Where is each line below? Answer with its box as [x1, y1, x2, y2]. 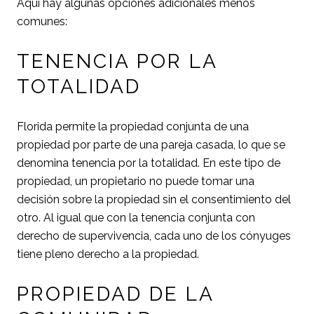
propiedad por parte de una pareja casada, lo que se [17, 138, 285, 152]
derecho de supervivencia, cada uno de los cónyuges [17, 229, 291, 243]
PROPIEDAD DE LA [17, 282, 214, 306]
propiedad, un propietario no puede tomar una [17, 175, 254, 189]
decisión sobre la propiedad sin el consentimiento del [17, 193, 291, 207]
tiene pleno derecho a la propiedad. [17, 247, 199, 261]
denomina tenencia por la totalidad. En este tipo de [17, 156, 280, 170]
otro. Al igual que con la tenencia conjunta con [17, 211, 255, 225]
